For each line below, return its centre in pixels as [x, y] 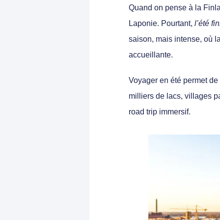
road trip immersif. [160, 111]
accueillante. [151, 55]
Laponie [143, 23]
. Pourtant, [176, 23]
